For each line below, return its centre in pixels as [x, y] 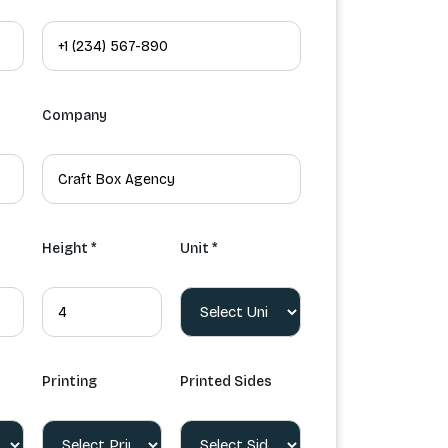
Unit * [199, 249]
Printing [69, 382]
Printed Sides [226, 382]
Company [74, 116]
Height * [69, 249]
